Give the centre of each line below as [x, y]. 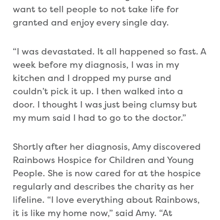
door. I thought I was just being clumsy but [105, 105]
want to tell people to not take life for [96, 9]
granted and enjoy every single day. [91, 23]
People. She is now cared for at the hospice [107, 173]
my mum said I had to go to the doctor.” [99, 118]
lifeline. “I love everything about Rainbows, [106, 200]
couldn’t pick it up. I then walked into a [98, 91]
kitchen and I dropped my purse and [92, 78]
